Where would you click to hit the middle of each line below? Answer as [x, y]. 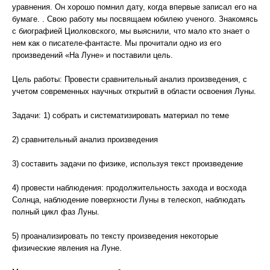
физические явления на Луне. [67, 248]
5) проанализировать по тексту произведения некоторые [115, 236]
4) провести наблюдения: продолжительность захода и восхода [129, 188]
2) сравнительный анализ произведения [85, 140]
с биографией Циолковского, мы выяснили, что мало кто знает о [131, 31]
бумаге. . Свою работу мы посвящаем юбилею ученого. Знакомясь [135, 19]
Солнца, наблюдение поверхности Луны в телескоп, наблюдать [129, 200]
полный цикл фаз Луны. [56, 212]
